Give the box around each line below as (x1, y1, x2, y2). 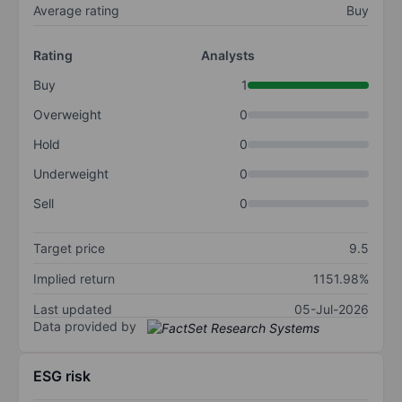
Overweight (33, 107, 101, 123)
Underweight (33, 166, 109, 182)
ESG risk (33, 366, 91, 385)
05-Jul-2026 (294, 301, 369, 318)
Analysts (201, 48, 255, 64)
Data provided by (33, 319, 136, 335)
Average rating (33, 3, 119, 19)
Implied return (33, 271, 115, 287)
